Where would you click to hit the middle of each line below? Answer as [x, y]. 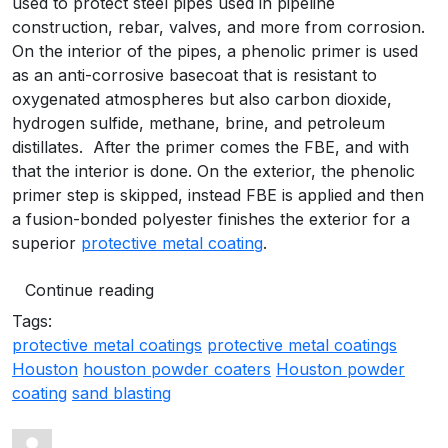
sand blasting [121, 392]
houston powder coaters [177, 368]
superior [46, 242]
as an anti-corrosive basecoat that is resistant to [194, 74]
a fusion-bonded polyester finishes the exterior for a [211, 218]
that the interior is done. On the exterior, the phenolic [213, 170]
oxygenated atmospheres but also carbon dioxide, [202, 98]
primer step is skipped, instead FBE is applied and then [218, 194]
